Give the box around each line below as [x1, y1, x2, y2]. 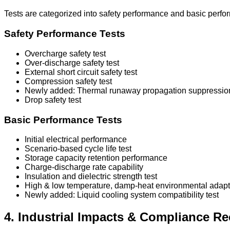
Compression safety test [25, 76, 112, 86]
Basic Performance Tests [4, 114, 122, 125]
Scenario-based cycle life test [25, 144, 131, 154]
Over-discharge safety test [25, 58, 119, 67]
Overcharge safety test [25, 49, 106, 58]
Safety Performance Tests [4, 28, 125, 40]
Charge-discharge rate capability [25, 163, 143, 172]
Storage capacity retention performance [25, 154, 167, 163]
